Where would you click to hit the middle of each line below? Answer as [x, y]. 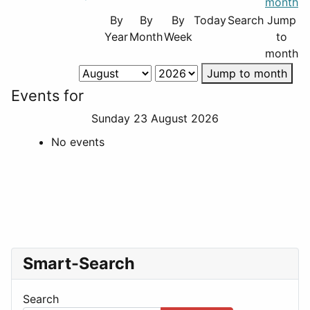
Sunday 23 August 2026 [155, 118]
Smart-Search [79, 263]
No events [78, 142]
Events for [47, 95]
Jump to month [247, 73]
